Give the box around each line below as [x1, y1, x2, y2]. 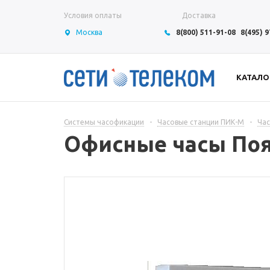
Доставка [182, 11, 216, 19]
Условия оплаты [64, 11, 122, 19]
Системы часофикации [64, 118, 144, 126]
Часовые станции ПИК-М [157, 118, 244, 126]
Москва [76, 28, 102, 36]
